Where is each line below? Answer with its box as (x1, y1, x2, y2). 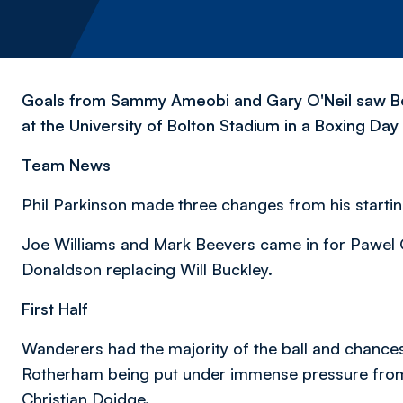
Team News (22, 155, 111, 175)
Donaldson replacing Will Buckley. (22, 259, 273, 279)
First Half (22, 299, 88, 318)
